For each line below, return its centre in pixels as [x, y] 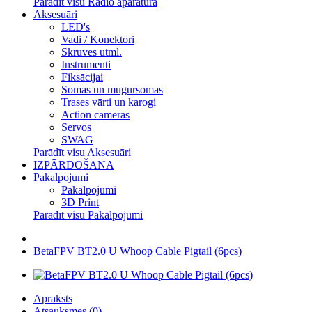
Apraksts [53, 298]
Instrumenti [86, 64]
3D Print [80, 202]
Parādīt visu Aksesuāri [82, 152]
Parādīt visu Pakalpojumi [88, 215]
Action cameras [95, 115]
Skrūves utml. [92, 52]
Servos [76, 127]
